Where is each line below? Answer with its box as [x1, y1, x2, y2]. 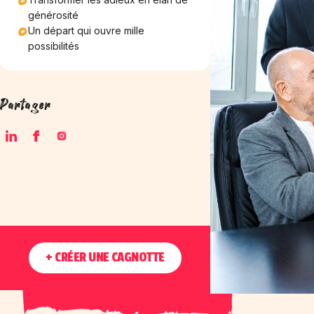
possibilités [28, 40, 79, 52]
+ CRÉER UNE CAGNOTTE [46, 250, 165, 266]
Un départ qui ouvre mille [28, 25, 144, 36]
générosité [28, 9, 78, 21]
